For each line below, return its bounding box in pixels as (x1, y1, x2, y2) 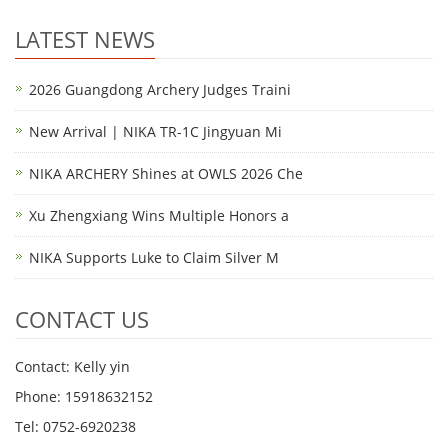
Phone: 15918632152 (15, 387, 153, 406)
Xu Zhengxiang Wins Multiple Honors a (29, 206, 289, 225)
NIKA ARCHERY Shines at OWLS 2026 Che (29, 164, 303, 183)
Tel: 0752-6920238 (15, 417, 136, 436)
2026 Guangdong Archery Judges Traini (29, 80, 291, 99)
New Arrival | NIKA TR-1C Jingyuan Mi (29, 122, 282, 141)
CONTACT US (15, 304, 149, 334)
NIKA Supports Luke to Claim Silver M (29, 248, 279, 267)
